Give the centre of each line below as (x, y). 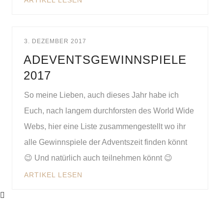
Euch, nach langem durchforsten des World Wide (109, 111)
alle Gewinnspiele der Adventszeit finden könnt (106, 142)
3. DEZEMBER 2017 (55, 41)
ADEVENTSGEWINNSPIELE (105, 60)
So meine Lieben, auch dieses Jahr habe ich (101, 95)
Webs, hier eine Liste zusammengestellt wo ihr (105, 126)
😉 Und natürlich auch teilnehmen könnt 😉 (99, 158)
